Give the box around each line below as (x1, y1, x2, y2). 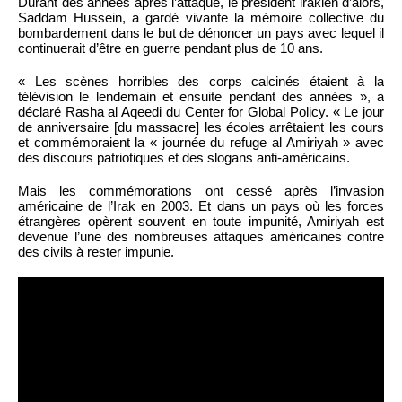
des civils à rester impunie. (18, 243, 174, 259)
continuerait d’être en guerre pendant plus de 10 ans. (18, 39, 323, 56)
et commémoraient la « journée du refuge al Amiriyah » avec (18, 134, 384, 150)
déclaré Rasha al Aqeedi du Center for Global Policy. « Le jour (18, 103, 384, 119)
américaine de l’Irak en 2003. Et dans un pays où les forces (18, 197, 384, 214)
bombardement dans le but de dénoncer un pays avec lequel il (18, 24, 384, 40)
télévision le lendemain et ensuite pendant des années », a (18, 88, 384, 104)
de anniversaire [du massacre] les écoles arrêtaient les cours (18, 118, 384, 135)
